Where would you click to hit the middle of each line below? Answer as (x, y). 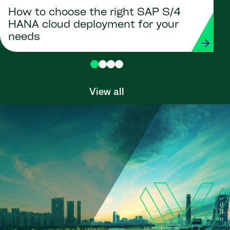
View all (107, 92)
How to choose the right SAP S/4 (94, 13)
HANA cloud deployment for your (93, 25)
